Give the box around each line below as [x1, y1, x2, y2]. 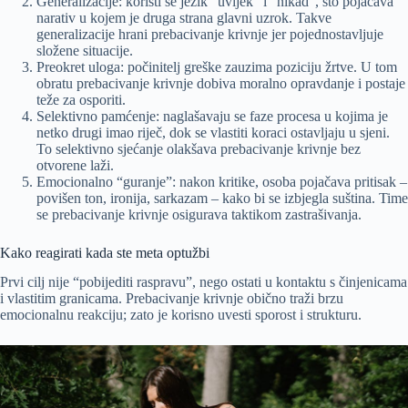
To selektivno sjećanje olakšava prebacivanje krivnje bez [36, 140, 361, 157]
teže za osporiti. [36, 91, 126, 107]
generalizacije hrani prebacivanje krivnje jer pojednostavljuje [36, 25, 383, 42]
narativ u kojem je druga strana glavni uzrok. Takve [36, 9, 331, 25]
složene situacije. [36, 42, 133, 58]
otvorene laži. [36, 157, 114, 173]
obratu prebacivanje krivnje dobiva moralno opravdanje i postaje [36, 75, 405, 91]
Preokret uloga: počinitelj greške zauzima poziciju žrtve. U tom [36, 58, 397, 75]
